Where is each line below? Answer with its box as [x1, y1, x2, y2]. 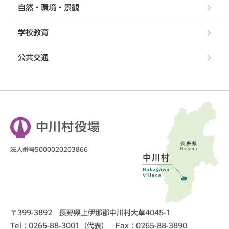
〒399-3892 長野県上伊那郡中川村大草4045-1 [10, 209, 171, 216]
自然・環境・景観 [18, 3, 79, 11]
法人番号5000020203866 [10, 146, 88, 152]
